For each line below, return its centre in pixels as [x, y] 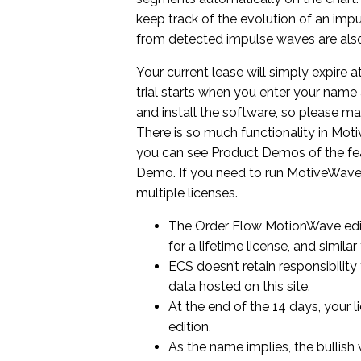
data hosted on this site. [240, 286]
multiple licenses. [187, 193]
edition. [190, 326]
